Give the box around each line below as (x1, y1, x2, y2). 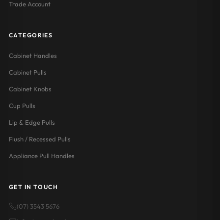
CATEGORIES (8, 31, 53, 39)
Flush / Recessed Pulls (8, 135, 71, 143)
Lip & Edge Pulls (8, 118, 55, 127)
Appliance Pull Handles (8, 152, 75, 160)
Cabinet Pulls (8, 68, 47, 77)
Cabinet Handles (8, 52, 57, 60)
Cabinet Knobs (8, 85, 52, 93)
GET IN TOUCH (8, 183, 58, 191)
